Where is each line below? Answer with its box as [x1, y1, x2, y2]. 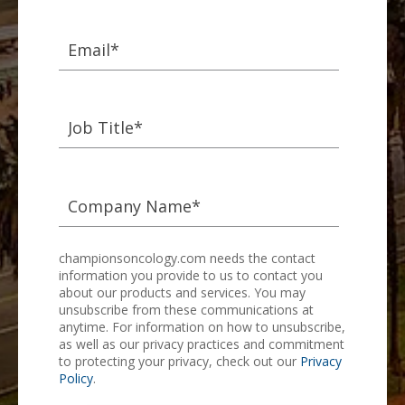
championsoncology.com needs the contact [59, 249, 316, 267]
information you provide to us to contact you [59, 266, 323, 284]
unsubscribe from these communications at [59, 300, 314, 318]
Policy [59, 369, 93, 387]
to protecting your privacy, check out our [59, 352, 300, 370]
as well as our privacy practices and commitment [59, 334, 344, 353]
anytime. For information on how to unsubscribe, [59, 317, 345, 335]
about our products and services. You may [59, 283, 306, 301]
